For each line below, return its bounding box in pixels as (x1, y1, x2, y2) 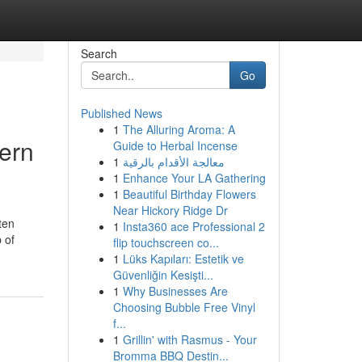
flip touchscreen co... (112, 234, 219, 250)
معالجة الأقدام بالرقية (122, 154, 225, 170)
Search (80, 45, 117, 61)
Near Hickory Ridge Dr (112, 202, 228, 218)
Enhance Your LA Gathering (122, 170, 266, 186)
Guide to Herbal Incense (112, 137, 238, 154)
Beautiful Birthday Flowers (122, 186, 256, 202)
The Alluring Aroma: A (122, 121, 235, 137)
